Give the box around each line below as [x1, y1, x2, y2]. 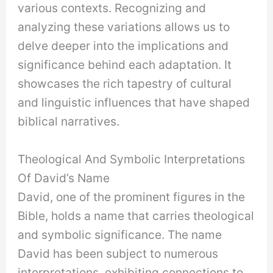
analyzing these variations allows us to [18, 19, 230, 35]
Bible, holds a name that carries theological [18, 208, 255, 223]
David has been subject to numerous [18, 246, 219, 261]
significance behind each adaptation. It [18, 57, 232, 73]
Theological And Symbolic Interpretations [18, 151, 246, 166]
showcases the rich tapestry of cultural [18, 76, 232, 91]
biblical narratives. [18, 114, 120, 129]
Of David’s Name [18, 170, 110, 185]
